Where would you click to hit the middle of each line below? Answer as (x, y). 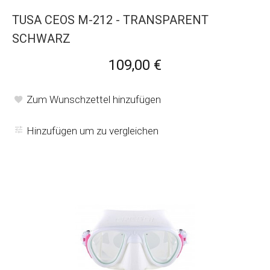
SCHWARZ (41, 38)
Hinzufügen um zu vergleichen (93, 130)
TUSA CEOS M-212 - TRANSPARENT (110, 20)
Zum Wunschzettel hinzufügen (94, 99)
